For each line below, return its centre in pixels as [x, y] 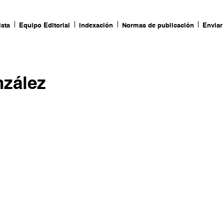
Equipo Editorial [45, 26]
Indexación [96, 26]
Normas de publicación [158, 26]
